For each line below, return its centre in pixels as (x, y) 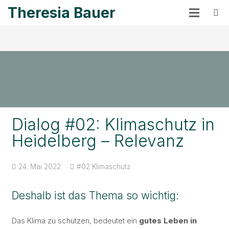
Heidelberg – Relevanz (98, 141)
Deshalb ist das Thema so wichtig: (95, 195)
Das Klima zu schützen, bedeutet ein (75, 221)
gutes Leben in (168, 221)
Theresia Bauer (62, 13)
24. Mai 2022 (39, 167)
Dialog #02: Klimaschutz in (113, 124)
